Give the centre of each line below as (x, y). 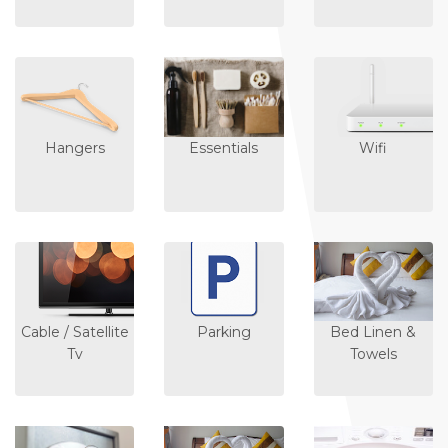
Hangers (74, 147)
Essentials (224, 147)
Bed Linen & (373, 332)
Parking (223, 332)
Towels (373, 354)
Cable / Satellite (74, 332)
